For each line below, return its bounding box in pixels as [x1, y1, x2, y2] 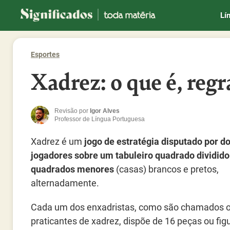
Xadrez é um [31, 136, 84, 147]
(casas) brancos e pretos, [114, 164, 219, 175]
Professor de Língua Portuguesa [54, 116, 145, 123]
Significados [20, 2, 65, 12]
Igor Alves [90, 107, 120, 114]
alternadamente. [31, 178, 99, 188]
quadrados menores [31, 164, 114, 175]
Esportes [31, 50, 60, 59]
